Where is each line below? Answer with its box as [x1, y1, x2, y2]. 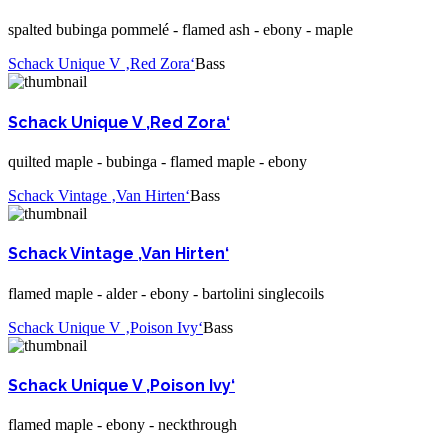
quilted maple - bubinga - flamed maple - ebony [8, 153, 307, 170]
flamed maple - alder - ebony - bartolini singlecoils [8, 284, 324, 302]
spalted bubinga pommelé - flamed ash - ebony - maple [8, 21, 353, 39]
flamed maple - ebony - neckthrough [8, 416, 237, 434]
